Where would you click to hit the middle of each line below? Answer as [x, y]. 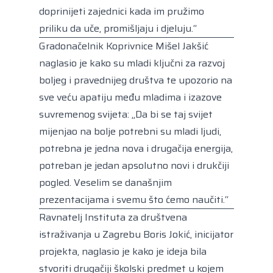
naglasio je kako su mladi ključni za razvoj [132, 63]
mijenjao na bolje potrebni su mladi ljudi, [130, 131]
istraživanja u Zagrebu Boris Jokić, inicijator [136, 234]
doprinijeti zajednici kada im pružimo [122, 11]
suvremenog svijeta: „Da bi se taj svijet [126, 114]
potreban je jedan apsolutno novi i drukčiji [134, 165]
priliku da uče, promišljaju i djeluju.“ [118, 28]
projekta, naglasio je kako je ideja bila [123, 251]
